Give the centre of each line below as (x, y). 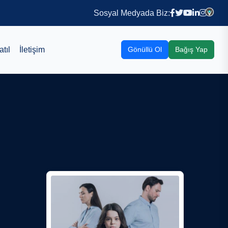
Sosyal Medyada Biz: (132, 13)
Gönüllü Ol (145, 50)
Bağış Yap (191, 50)
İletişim (32, 49)
